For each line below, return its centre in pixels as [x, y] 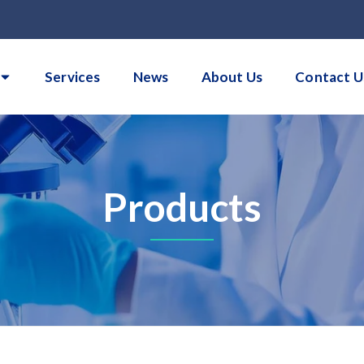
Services [73, 76]
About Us [232, 76]
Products [182, 207]
